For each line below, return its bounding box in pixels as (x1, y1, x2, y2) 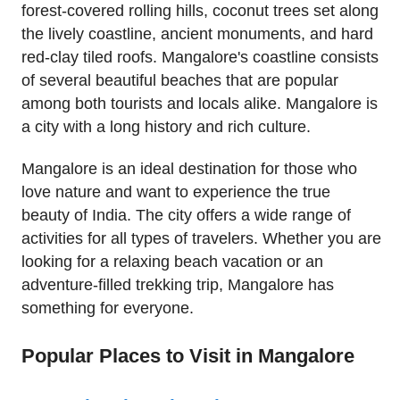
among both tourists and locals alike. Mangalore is (21, 95, 378, 113)
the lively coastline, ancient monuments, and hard (21, 25, 373, 44)
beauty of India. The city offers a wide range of (21, 205, 351, 224)
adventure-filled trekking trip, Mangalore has (21, 275, 334, 294)
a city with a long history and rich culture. (21, 118, 311, 137)
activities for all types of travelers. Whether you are (21, 229, 381, 247)
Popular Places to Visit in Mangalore (21, 344, 354, 367)
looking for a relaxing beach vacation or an (21, 252, 323, 271)
